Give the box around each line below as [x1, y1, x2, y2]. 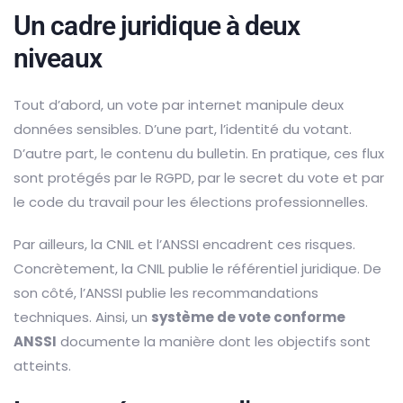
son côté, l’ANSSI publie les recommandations [13, 283, 318, 303]
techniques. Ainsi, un [13, 308, 151, 327]
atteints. [13, 356, 71, 376]
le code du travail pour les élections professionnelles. [13, 193, 368, 212]
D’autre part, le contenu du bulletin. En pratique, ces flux [13, 144, 384, 164]
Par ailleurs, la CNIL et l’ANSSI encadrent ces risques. [13, 235, 355, 255]
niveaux [13, 42, 102, 75]
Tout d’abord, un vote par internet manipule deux [13, 95, 344, 115]
